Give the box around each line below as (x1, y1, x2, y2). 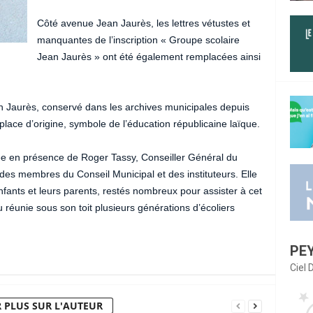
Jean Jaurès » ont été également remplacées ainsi (36, 50, 261, 62)
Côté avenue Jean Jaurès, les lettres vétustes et (36, 17, 250, 29)
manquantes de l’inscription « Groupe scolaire (36, 34, 240, 45)
